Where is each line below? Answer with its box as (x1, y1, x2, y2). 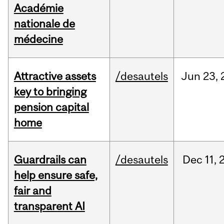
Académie (13, 1, 63, 15)
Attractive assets (13, 69, 96, 83)
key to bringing (13, 85, 86, 98)
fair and (13, 184, 51, 197)
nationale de (13, 17, 75, 30)
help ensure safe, (13, 168, 97, 182)
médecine (13, 32, 63, 46)
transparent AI (13, 199, 85, 213)
